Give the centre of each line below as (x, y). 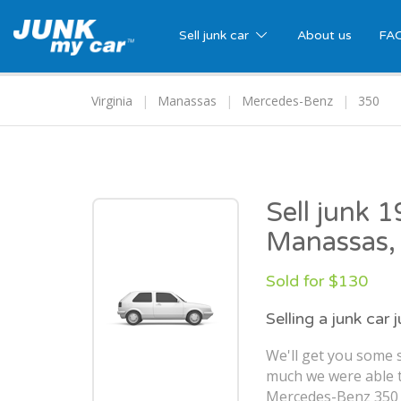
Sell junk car (216, 35)
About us (324, 35)
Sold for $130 (317, 282)
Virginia (112, 101)
